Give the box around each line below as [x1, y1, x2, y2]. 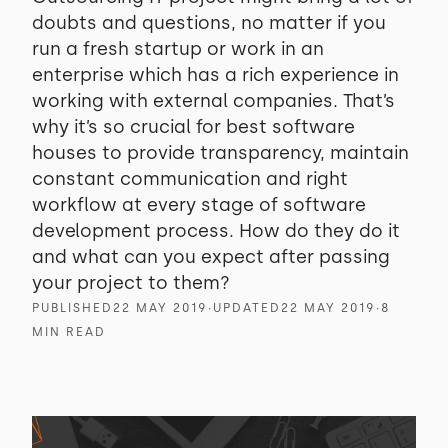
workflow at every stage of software [32, 194, 366, 216]
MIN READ [32, 325, 106, 339]
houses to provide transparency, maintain [32, 142, 409, 164]
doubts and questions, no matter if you [32, 12, 386, 34]
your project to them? [32, 272, 230, 294]
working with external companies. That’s [32, 90, 395, 112]
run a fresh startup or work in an [32, 38, 324, 60]
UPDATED [213, 301, 281, 315]
